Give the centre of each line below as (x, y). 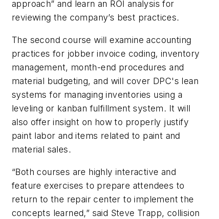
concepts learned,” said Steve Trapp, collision (106, 213)
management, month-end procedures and (98, 67)
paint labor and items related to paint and (96, 135)
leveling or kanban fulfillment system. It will (101, 108)
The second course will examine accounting (102, 40)
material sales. (42, 149)
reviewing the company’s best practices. (96, 18)
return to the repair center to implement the (103, 199)
